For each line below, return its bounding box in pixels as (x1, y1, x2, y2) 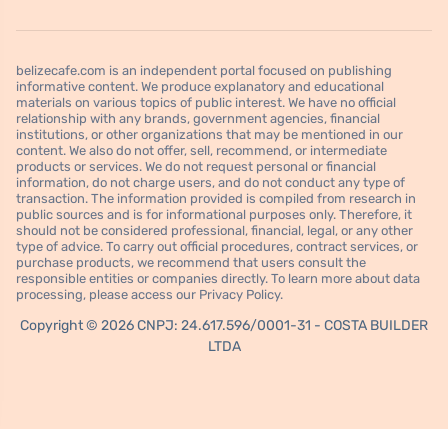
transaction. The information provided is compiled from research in (16, 190, 416, 206)
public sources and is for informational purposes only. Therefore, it (16, 206, 412, 222)
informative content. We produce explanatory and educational (16, 78, 384, 94)
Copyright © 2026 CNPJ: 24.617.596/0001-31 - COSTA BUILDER (20, 316, 428, 334)
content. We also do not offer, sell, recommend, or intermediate (16, 142, 387, 158)
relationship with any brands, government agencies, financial (16, 110, 380, 126)
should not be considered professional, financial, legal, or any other (16, 222, 413, 238)
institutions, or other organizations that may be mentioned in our (16, 126, 403, 142)
